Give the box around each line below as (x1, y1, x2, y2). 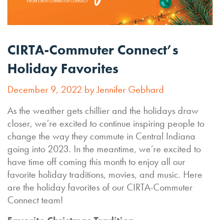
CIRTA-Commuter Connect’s (7, 41, 178, 59)
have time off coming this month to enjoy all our (7, 155, 185, 168)
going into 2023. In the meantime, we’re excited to (7, 142, 201, 156)
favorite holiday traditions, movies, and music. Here (7, 168, 202, 181)
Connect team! (7, 193, 63, 207)
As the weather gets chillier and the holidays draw (7, 104, 198, 117)
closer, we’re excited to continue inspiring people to (7, 117, 204, 130)
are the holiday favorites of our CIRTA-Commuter (7, 181, 192, 194)
